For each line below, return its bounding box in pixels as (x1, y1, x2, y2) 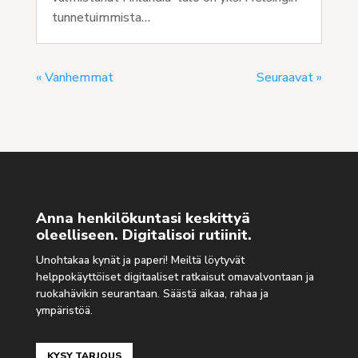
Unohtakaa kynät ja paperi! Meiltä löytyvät (35, 252, 245, 268)
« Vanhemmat (35, 68, 113, 86)
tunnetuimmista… (51, 8, 150, 26)
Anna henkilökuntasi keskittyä (35, 208, 250, 228)
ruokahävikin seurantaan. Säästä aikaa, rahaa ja (35, 285, 268, 301)
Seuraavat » (257, 68, 323, 86)
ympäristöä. (35, 302, 93, 318)
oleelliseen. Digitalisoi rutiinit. (35, 225, 252, 245)
